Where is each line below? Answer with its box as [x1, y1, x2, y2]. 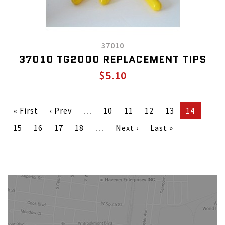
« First [14, 105, 38, 116]
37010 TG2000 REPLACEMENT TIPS [19, 52, 206, 66]
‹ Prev [50, 105, 72, 116]
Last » [150, 123, 173, 133]
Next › [116, 123, 139, 133]
